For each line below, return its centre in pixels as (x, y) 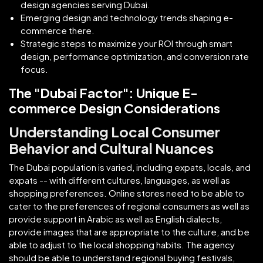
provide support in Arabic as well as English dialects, (115, 218)
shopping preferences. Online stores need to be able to (127, 193)
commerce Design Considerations (114, 108)
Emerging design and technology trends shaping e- (127, 17)
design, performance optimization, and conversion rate (135, 56)
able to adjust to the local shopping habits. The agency (122, 244)
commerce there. (58, 30)
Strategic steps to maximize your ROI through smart (127, 43)
